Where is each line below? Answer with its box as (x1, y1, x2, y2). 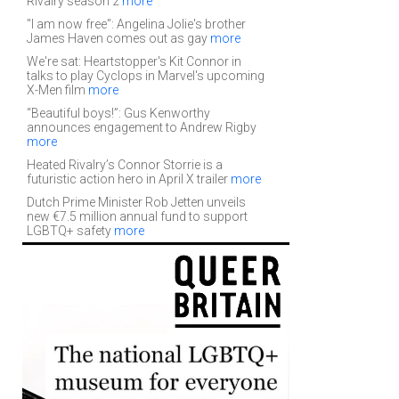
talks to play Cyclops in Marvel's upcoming (26, 69, 265, 83)
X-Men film (26, 83, 88, 97)
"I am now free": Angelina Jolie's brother (26, 17, 246, 31)
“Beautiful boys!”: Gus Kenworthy (26, 106, 210, 120)
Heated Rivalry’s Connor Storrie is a (26, 158, 223, 172)
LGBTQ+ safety (26, 224, 114, 238)
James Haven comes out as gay (26, 31, 210, 45)
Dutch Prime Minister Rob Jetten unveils (26, 195, 246, 209)
